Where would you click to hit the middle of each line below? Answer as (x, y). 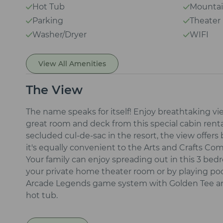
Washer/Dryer (60, 35)
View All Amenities (72, 64)
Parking (48, 21)
